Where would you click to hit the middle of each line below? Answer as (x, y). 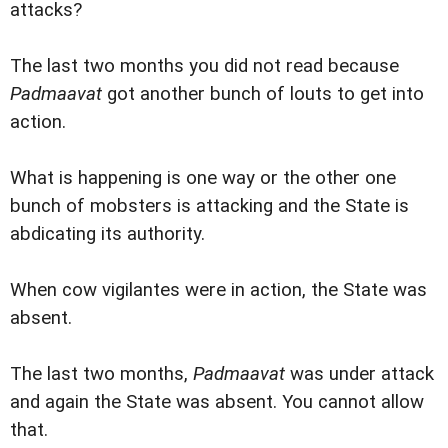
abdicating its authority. (107, 233)
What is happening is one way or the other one (203, 177)
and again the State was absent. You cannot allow (217, 402)
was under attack (359, 374)
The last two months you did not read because (204, 65)
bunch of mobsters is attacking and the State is (209, 205)
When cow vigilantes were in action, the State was (218, 289)
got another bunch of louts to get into (263, 93)
